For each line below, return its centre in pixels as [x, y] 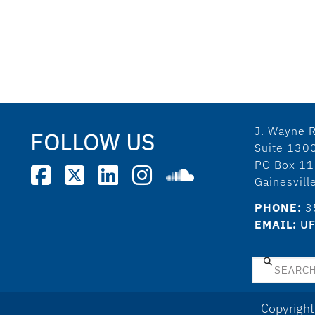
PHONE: [278, 207]
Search [272, 262]
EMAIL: [276, 224]
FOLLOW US [92, 142]
